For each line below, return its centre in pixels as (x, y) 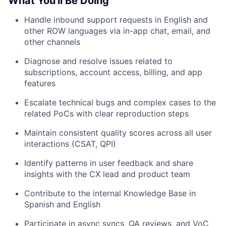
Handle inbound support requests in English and (116, 20)
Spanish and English (62, 205)
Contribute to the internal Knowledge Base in (110, 193)
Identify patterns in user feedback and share (109, 163)
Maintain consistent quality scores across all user (118, 133)
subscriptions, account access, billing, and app (113, 72)
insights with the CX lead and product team (107, 174)
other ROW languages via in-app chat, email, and (117, 31)
